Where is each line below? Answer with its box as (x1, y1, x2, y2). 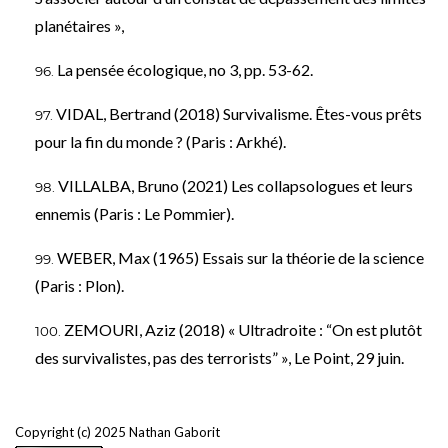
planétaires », (35, 15, 124, 35)
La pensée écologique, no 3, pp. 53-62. (57, 59, 313, 79)
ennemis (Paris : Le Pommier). (35, 203, 234, 223)
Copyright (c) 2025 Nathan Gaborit (15, 423, 220, 440)
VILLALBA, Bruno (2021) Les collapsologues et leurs (58, 175, 413, 195)
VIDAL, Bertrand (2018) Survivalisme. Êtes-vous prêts (56, 103, 422, 123)
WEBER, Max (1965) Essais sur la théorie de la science (57, 247, 424, 267)
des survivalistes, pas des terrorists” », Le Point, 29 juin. (35, 347, 404, 367)
